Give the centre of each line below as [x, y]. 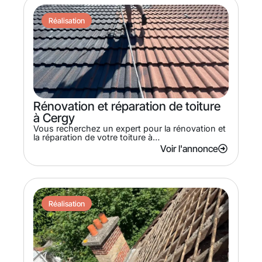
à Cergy [54, 118]
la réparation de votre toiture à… [96, 137]
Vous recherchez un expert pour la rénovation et [130, 128]
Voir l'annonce [189, 148]
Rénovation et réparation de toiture [127, 106]
